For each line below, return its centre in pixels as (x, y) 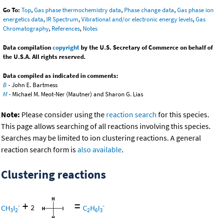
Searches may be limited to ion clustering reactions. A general (101, 138)
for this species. (183, 115)
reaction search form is (39, 150)
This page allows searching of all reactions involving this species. (106, 126)
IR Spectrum (62, 19)
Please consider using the (63, 115)
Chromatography (26, 29)
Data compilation (28, 48)
